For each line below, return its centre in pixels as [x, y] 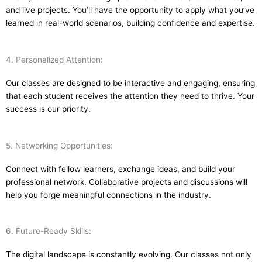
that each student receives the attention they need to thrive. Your [130, 96]
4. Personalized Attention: [54, 59]
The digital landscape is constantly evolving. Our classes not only [129, 255]
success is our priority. [48, 108]
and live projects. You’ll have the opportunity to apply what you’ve [130, 10]
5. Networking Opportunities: [59, 145]
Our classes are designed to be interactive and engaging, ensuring [130, 83]
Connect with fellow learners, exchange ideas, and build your [120, 169]
